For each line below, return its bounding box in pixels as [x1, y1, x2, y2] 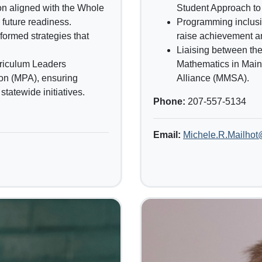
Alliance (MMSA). [177, 73, 249, 84]
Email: [153, 130, 181, 140]
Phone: [153, 96, 188, 107]
